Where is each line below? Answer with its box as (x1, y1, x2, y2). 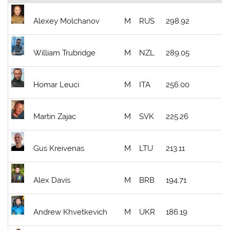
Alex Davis (33, 175, 71, 185)
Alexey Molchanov (33, 16, 100, 26)
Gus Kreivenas (33, 143, 85, 153)
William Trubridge (33, 48, 96, 57)
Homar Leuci (33, 80, 80, 89)
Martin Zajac (33, 111, 76, 121)
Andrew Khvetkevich (33, 207, 108, 217)
